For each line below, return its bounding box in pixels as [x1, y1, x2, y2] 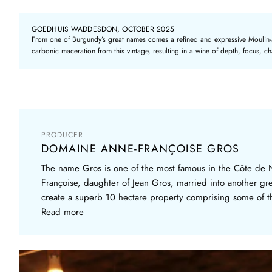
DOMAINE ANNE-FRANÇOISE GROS [41, 141, 240, 157]
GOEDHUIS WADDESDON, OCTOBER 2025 [32, 24, 174, 35]
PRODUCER [41, 129, 83, 140]
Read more [41, 205, 84, 219]
